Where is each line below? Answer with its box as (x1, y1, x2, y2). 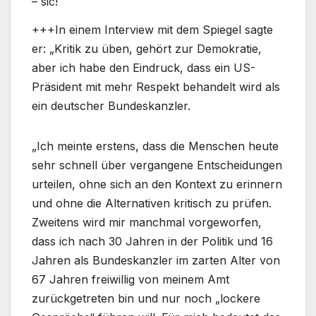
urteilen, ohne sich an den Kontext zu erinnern (32, 176, 282, 191)
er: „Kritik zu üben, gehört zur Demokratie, (32, 41, 262, 56)
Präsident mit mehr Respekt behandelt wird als (32, 79, 280, 94)
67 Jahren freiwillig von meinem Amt (32, 272, 229, 286)
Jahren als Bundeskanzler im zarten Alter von (32, 253, 280, 267)
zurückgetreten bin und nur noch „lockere (32, 291, 260, 305)
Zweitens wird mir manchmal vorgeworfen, (32, 214, 262, 229)
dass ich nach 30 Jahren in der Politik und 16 (32, 233, 273, 248)
